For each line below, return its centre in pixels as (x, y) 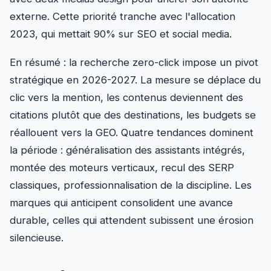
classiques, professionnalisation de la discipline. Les (131, 185)
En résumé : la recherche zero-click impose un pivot (134, 62)
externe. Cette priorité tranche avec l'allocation (122, 17)
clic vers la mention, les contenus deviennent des (126, 97)
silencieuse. (37, 237)
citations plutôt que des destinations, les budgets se (133, 115)
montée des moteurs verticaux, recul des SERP (122, 167)
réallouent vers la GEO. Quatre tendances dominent (132, 132)
